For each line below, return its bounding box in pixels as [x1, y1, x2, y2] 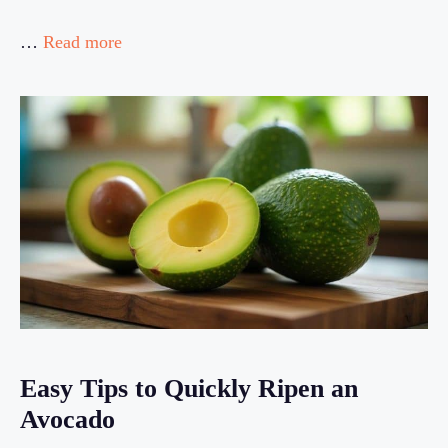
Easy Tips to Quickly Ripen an [20, 374, 358, 404]
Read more [43, 31, 122, 52]
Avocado [20, 405, 115, 435]
